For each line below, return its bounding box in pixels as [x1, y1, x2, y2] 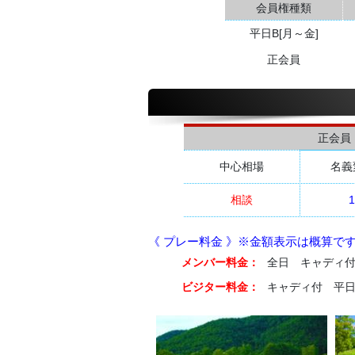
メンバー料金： [181, 255, 259, 269]
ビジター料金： [181, 280, 259, 293]
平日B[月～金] [249, 26, 319, 40]
